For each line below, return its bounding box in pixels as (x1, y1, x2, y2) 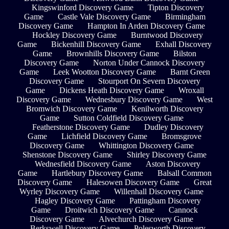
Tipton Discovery (147, 3, 204, 12)
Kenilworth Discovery (131, 104, 203, 113)
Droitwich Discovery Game (65, 205, 154, 214)
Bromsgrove (162, 131, 201, 141)
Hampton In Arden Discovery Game (87, 21, 205, 30)
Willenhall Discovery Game (114, 187, 203, 196)
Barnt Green (170, 67, 210, 76)
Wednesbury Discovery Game (85, 95, 182, 104)
